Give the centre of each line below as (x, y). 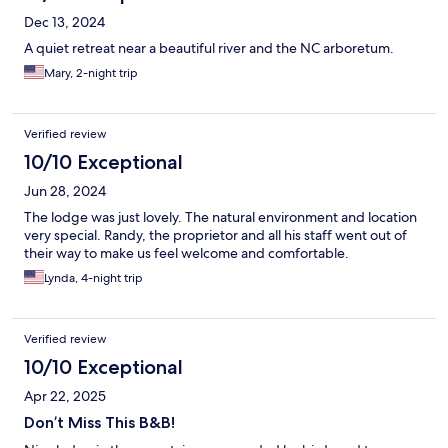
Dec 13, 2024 (64, 22)
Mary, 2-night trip (91, 73)
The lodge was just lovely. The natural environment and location (220, 217)
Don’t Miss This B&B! (99, 423)
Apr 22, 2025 (65, 396)
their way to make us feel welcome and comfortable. (186, 253)
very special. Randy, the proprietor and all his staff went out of (215, 235)
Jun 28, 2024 (65, 191)
